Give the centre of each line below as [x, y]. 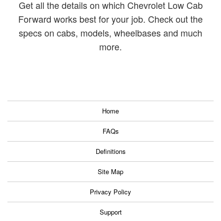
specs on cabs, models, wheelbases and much [110, 33]
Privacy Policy [110, 192]
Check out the [175, 19]
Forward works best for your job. [83, 19]
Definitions [110, 151]
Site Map [110, 172]
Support [110, 212]
